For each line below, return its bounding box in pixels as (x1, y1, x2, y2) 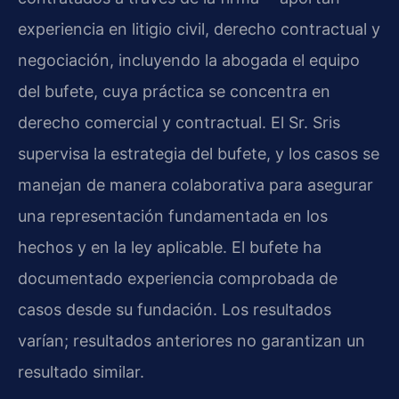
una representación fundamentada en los (18, 207, 328, 226)
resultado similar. (18, 362, 144, 382)
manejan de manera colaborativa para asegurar (18, 175, 373, 195)
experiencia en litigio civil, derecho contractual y (18, 20, 380, 39)
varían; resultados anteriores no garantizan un (18, 331, 365, 351)
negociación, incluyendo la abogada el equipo (18, 51, 360, 70)
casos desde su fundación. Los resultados (18, 300, 331, 320)
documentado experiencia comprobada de (18, 269, 338, 289)
